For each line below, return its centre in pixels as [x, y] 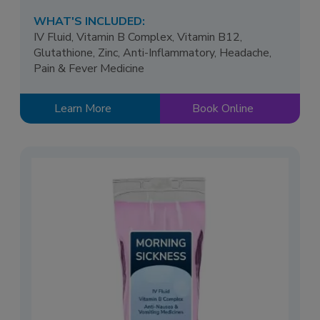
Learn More [83, 108]
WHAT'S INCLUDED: [90, 21]
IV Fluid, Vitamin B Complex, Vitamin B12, [138, 37]
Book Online [223, 108]
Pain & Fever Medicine [89, 68]
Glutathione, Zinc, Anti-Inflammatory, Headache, [153, 52]
